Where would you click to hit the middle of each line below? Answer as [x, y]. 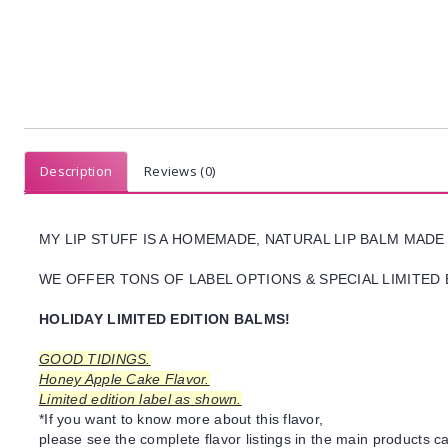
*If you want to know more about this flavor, [181, 419]
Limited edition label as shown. [140, 399]
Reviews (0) [180, 171]
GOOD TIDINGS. [95, 359]
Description [76, 171]
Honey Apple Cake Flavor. [124, 379]
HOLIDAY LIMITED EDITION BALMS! [165, 319]
